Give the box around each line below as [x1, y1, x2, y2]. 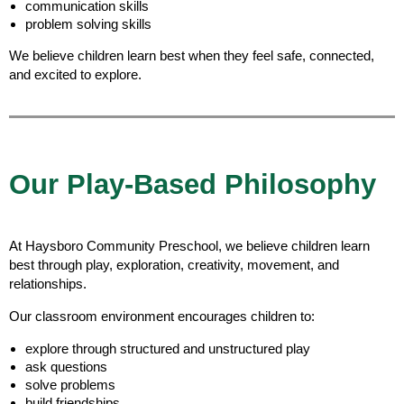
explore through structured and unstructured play [25, 340, 310, 356]
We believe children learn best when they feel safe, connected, [9, 47, 374, 63]
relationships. [9, 275, 87, 291]
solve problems [25, 376, 115, 392]
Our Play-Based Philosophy [9, 168, 376, 200]
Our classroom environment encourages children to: [9, 308, 315, 324]
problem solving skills [25, 15, 151, 32]
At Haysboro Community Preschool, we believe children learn [9, 237, 370, 253]
